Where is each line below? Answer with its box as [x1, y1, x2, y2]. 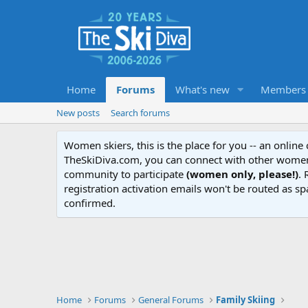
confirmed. [64, 195, 115, 210]
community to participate [64, 166, 186, 181]
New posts [56, 106, 100, 119]
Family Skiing [216, 293, 276, 306]
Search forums [111, 106, 170, 119]
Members [260, 82, 306, 96]
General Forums [138, 293, 204, 306]
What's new [175, 82, 230, 96]
